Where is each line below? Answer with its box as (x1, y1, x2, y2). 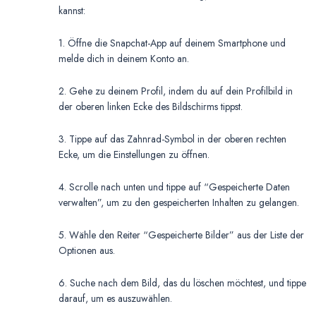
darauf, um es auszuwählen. (59, 291, 172, 305)
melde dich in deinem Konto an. (59, 51, 189, 66)
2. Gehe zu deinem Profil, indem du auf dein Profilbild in (59, 83, 293, 98)
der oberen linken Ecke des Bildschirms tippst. (59, 99, 243, 114)
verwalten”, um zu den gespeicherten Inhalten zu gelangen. (59, 195, 299, 209)
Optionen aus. (59, 243, 115, 257)
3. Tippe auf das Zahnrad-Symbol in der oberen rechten (59, 131, 286, 146)
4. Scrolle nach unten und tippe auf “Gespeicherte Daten (59, 179, 290, 194)
